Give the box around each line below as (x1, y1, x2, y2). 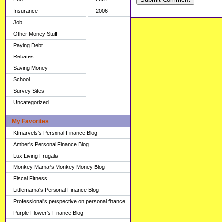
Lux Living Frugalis (13, 153, 58, 159)
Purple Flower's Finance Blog (13, 210, 83, 216)
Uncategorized (13, 99, 49, 105)
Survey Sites (13, 88, 44, 94)
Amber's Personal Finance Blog (13, 141, 89, 147)
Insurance (13, 8, 38, 14)
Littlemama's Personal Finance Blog (13, 187, 99, 193)
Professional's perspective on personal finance (13, 198, 125, 204)
